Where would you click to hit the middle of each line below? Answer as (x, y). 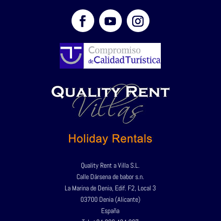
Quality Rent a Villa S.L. (110, 166)
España (110, 211)
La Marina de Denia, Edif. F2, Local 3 (110, 188)
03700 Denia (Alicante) (110, 200)
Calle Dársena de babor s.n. (110, 177)
